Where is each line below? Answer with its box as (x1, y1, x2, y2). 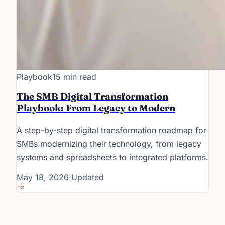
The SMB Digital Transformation (17, 91, 168, 103)
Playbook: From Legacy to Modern (17, 102, 175, 115)
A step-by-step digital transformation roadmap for (17, 125, 206, 136)
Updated (71, 172, 104, 183)
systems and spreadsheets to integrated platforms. (17, 152, 208, 163)
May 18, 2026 (17, 172, 69, 183)
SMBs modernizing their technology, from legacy (17, 139, 201, 149)
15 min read (52, 71, 96, 82)
